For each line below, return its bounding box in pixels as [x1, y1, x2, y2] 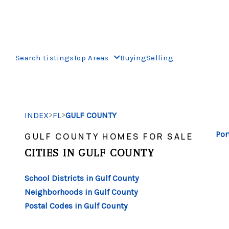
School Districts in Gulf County [25, 173, 139, 183]
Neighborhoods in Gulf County [25, 187, 138, 197]
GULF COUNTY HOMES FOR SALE [25, 131, 193, 142]
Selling [146, 53, 173, 62]
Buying [120, 53, 146, 62]
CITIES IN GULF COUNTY [25, 147, 154, 159]
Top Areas [74, 53, 111, 62]
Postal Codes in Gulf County [25, 201, 127, 211]
